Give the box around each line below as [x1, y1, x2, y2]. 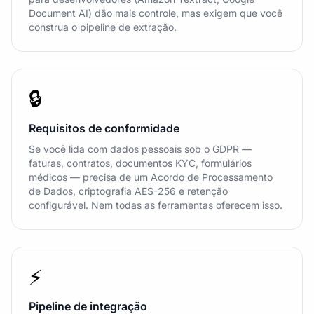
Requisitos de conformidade [29, 121, 179, 135]
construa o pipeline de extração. [29, 21, 177, 33]
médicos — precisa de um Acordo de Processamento [29, 171, 273, 183]
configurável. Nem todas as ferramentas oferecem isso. [29, 199, 282, 211]
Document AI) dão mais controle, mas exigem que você [29, 7, 282, 19]
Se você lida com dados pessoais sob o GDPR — [29, 143, 252, 155]
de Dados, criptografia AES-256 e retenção [29, 185, 228, 197]
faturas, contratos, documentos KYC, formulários [29, 157, 252, 169]
